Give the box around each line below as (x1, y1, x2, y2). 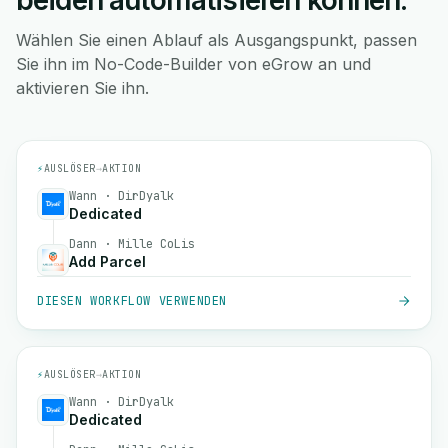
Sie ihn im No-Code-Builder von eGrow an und (16, 54, 371, 74)
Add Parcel (69, 253, 146, 270)
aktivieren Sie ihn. (16, 78, 149, 98)
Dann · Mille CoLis (69, 236, 195, 252)
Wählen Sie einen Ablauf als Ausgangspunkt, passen (16, 30, 417, 50)
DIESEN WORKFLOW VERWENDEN (37, 293, 227, 309)
